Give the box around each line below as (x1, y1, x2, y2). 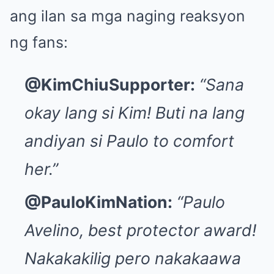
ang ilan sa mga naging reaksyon (10, 6, 245, 25)
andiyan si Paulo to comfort (24, 130, 234, 150)
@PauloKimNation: (24, 191, 172, 212)
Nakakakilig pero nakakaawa (24, 248, 241, 268)
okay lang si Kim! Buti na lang (24, 102, 245, 122)
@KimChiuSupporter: (24, 74, 195, 94)
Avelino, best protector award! (24, 220, 256, 240)
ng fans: (10, 32, 68, 51)
